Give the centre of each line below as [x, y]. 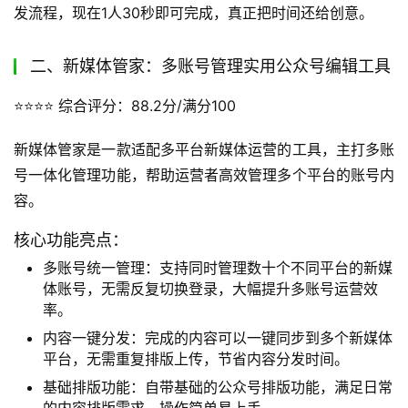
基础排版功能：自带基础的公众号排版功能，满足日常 [218, 387]
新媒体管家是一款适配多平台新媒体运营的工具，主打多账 [204, 149]
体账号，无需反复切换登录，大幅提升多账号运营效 [210, 288]
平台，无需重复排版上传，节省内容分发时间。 [196, 358]
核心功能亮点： [71, 240]
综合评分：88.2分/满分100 [145, 105]
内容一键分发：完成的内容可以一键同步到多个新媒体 [218, 337]
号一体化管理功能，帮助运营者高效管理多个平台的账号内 [204, 174]
